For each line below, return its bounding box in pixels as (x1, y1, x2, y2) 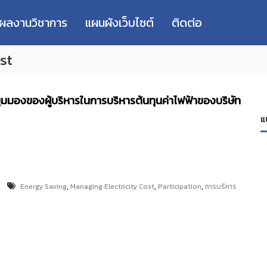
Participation (158, 181, 201, 192)
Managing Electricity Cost (70, 181, 154, 192)
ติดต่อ (172, 14, 202, 32)
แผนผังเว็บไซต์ (85, 14, 154, 32)
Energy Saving (20, 181, 67, 192)
